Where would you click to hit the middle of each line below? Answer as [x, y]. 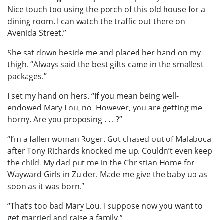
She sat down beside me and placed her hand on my [104, 52]
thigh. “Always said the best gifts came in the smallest [106, 64]
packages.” [27, 76]
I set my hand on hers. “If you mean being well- [93, 96]
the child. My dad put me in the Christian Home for [101, 162]
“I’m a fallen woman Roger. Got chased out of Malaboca [109, 139]
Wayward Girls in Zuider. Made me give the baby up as [107, 174]
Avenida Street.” [37, 33]
